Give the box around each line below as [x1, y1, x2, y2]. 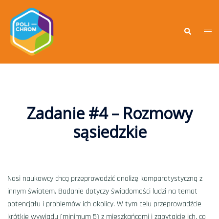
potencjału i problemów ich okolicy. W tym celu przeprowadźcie [7, 199, 201, 209]
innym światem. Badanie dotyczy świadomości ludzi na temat [7, 186, 197, 197]
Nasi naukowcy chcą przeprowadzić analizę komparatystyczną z [7, 174, 202, 184]
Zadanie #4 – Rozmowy [26, 103, 193, 124]
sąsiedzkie [72, 121, 147, 142]
